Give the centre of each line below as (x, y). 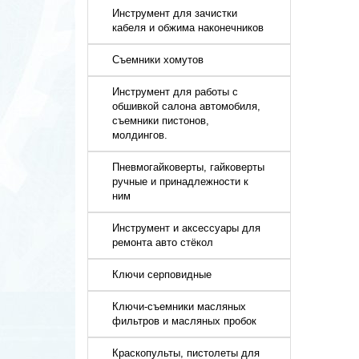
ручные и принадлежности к (181, 182)
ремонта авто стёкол (163, 242)
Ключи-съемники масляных (179, 307)
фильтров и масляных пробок (185, 321)
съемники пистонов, (161, 121)
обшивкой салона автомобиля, (187, 106)
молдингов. (140, 135)
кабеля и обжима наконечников (188, 28)
